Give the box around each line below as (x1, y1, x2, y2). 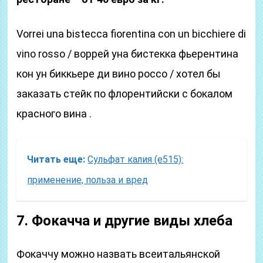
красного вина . (16, 107, 92, 120)
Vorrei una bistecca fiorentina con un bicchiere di (16, 28, 247, 40)
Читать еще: (27, 154, 86, 165)
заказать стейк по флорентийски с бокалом (16, 87, 233, 100)
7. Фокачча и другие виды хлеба (16, 213, 233, 229)
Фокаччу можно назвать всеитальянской (16, 248, 221, 260)
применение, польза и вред (27, 174, 149, 186)
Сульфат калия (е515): (87, 154, 184, 165)
